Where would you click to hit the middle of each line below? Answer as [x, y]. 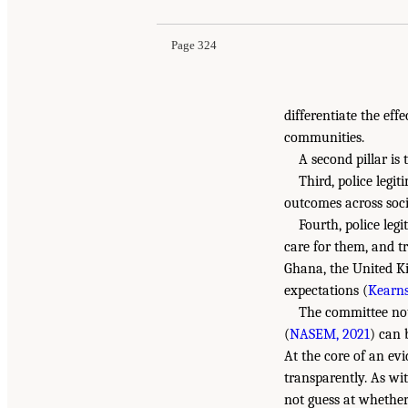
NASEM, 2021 [330, 334]
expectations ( [326, 290]
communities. [324, 137]
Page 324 [194, 45]
